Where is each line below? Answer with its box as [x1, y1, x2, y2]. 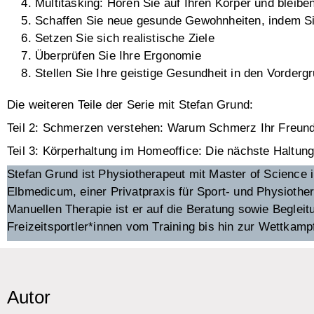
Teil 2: [7, 121, 39, 135]
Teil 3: [7, 144, 39, 158]
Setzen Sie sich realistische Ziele [35, 32, 214, 46]
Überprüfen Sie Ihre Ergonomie [35, 49, 201, 63]
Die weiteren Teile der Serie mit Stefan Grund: [7, 98, 254, 112]
